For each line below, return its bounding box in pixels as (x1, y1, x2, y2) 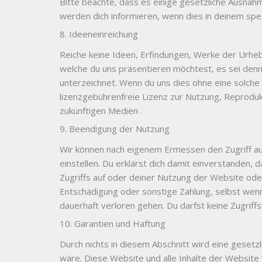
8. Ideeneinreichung (60, 28, 138, 40)
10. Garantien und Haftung (60, 218, 166, 229)
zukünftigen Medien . (60, 104, 142, 116)
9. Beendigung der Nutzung (60, 123, 170, 135)
